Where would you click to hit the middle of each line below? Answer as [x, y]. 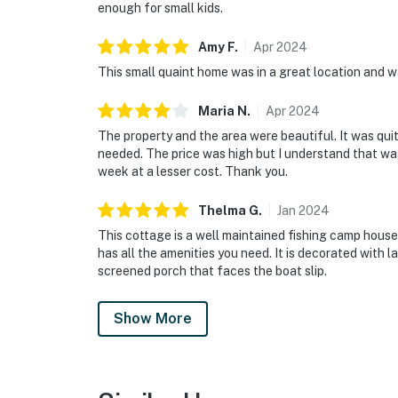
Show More [153, 319]
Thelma [222, 211]
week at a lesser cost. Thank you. [193, 172]
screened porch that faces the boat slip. [212, 271]
